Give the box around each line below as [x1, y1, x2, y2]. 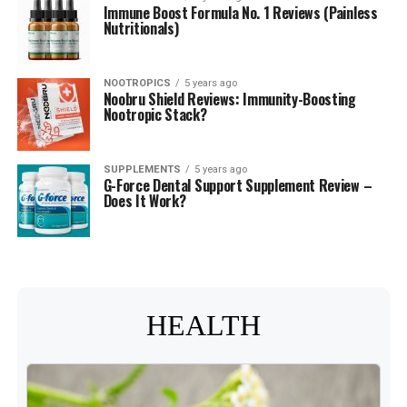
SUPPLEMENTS [103, 164, 181, 175]
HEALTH [145, 309, 261, 342]
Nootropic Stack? [103, 104, 207, 125]
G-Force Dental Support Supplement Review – [103, 174, 372, 196]
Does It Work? [103, 190, 186, 212]
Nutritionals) [103, 17, 179, 39]
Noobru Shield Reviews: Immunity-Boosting [103, 88, 356, 110]
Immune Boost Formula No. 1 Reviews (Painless [103, 2, 378, 24]
